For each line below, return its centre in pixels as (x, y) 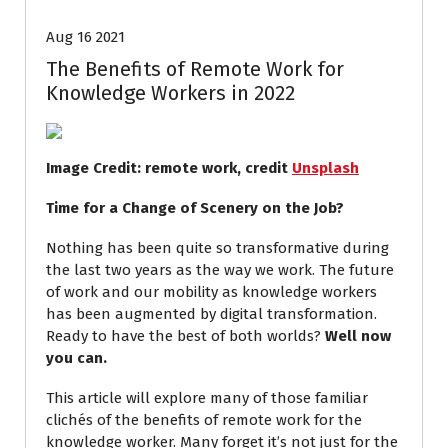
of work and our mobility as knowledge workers (211, 292)
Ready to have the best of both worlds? (185, 336)
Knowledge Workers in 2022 (170, 93)
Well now (358, 336)
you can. (78, 358)
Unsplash (325, 168)
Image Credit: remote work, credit (169, 168)
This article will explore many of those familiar (207, 398)
